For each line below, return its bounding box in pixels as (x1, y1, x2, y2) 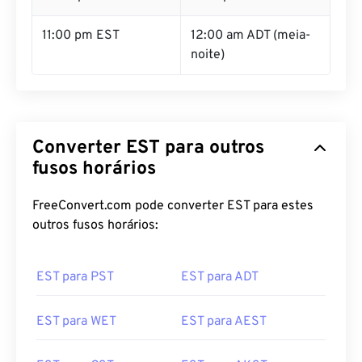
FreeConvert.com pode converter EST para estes (32, 198, 314, 214)
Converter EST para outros (32, 137, 264, 160)
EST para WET (36, 314, 116, 330)
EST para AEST (181, 314, 267, 330)
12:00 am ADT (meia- (191, 27, 310, 44)
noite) (191, 47, 225, 63)
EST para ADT (181, 269, 259, 285)
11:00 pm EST (42, 27, 120, 44)
